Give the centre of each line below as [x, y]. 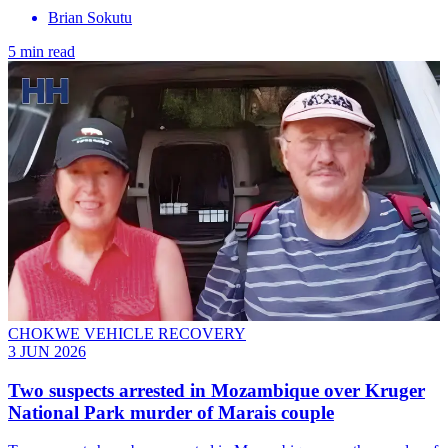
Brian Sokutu [90, 17]
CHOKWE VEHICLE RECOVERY [127, 334]
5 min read [41, 51]
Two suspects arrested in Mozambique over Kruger [216, 390]
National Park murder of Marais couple [171, 412]
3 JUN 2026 [47, 352]
